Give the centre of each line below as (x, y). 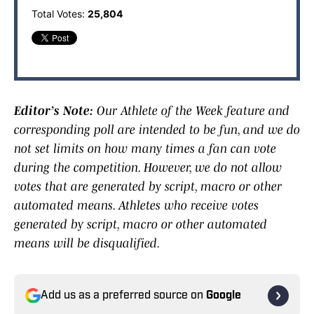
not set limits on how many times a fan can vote (145, 149)
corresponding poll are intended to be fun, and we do (157, 130)
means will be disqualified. (87, 244)
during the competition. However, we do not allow (148, 168)
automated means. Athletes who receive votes (136, 206)
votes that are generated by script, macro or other (148, 187)
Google (224, 296)
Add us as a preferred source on (123, 296)
